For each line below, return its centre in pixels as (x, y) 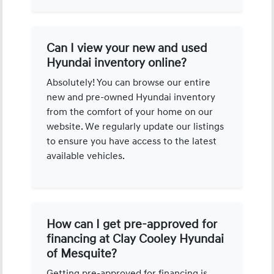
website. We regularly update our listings (135, 126)
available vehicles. (86, 156)
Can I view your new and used (127, 48)
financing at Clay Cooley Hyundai (135, 239)
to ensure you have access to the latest (132, 141)
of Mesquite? (82, 254)
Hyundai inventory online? (117, 63)
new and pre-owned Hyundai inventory (131, 97)
